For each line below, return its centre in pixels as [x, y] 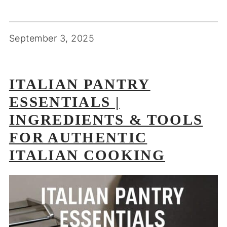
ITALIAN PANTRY [80, 84]
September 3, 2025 [52, 38]
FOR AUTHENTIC [78, 137]
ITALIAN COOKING [87, 155]
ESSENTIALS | [64, 102]
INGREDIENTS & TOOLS [106, 119]
